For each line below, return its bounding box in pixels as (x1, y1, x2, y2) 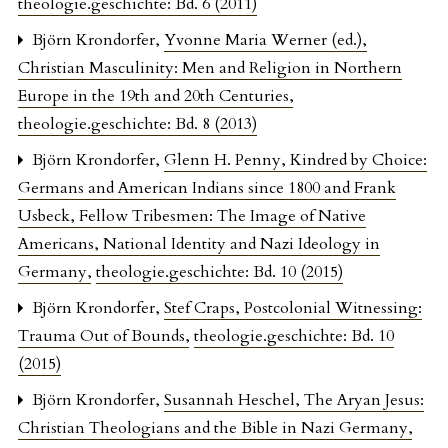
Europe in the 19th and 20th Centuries (18, 85, 293, 108)
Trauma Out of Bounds (18, 325, 189, 348)
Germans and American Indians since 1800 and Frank (18, 177, 396, 200)
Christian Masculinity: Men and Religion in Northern (18, 57, 402, 80)
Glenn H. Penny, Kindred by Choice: (164, 149, 427, 172)
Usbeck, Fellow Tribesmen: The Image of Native (18, 205, 366, 228)
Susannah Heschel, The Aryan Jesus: (164, 389, 424, 412)
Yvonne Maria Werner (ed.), (164, 29, 367, 52)
